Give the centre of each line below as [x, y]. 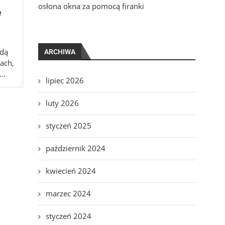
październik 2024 [75, 148]
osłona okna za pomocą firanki [91, 6]
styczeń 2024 [68, 216]
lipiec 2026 [65, 81]
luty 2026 [62, 103]
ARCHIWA [60, 52]
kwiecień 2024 [71, 171]
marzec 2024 [68, 194]
